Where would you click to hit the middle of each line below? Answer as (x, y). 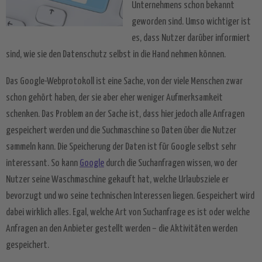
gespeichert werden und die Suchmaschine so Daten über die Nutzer (121, 131)
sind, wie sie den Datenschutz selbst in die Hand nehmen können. (116, 55)
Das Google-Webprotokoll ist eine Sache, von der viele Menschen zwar (124, 82)
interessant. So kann (43, 163)
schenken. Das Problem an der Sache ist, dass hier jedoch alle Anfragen (125, 114)
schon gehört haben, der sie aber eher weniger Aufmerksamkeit (114, 98)
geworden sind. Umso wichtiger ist (191, 22)
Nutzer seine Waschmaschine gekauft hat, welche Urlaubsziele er (117, 180)
